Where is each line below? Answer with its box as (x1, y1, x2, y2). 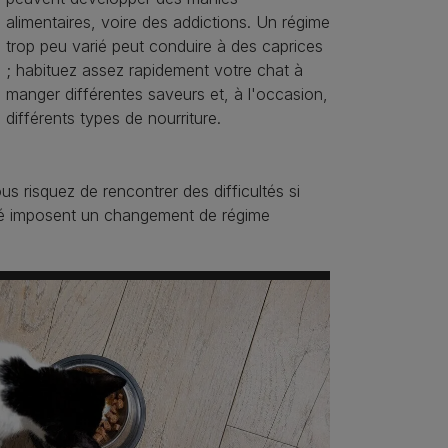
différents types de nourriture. (5, 108, 221, 129)
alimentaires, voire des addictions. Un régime (5, 12, 330, 33)
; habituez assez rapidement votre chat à (5, 60, 303, 81)
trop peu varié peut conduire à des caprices (5, 36, 323, 57)
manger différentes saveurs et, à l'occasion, (5, 84, 328, 105)
